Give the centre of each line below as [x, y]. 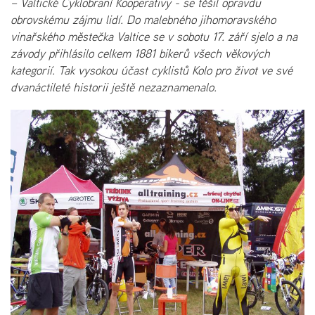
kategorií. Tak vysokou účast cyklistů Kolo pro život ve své [152, 70]
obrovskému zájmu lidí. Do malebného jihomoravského [143, 19]
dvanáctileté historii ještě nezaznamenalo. [114, 87]
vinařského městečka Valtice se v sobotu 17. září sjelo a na [154, 36]
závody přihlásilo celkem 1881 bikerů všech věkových [140, 53]
